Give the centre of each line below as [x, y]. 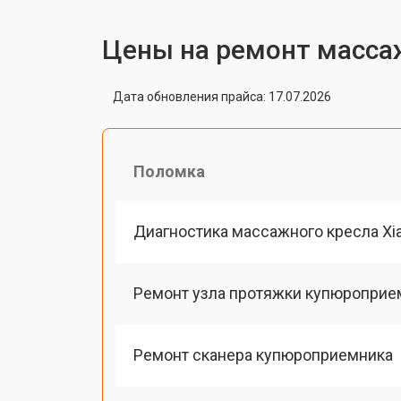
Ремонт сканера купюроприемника [263, 355]
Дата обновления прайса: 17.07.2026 [222, 96]
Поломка [169, 171]
